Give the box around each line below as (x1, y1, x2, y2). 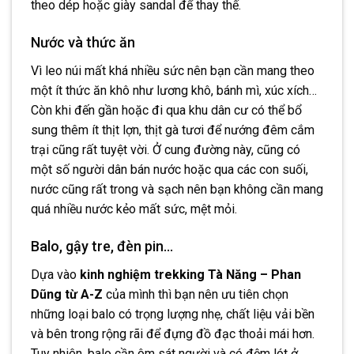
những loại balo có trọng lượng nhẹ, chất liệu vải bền (31, 306, 314, 322)
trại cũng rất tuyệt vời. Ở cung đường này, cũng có (31, 141, 300, 157)
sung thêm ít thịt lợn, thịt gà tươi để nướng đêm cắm (31, 122, 314, 137)
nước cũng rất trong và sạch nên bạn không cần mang (31, 181, 323, 197)
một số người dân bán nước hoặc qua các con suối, (31, 161, 308, 177)
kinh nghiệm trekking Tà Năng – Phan (80, 266, 301, 282)
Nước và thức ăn (31, 33, 135, 51)
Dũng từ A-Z (31, 286, 106, 302)
